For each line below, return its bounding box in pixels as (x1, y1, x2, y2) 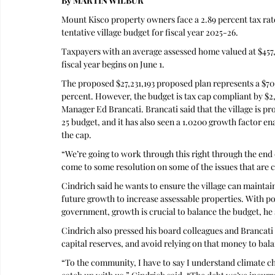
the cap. (61, 129, 91, 141)
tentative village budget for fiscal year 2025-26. (61, 26, 238, 38)
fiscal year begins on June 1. (61, 58, 165, 70)
